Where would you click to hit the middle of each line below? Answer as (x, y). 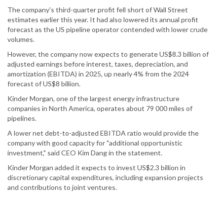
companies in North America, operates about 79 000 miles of (100, 109)
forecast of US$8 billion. (44, 84)
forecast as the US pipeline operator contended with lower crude (108, 30)
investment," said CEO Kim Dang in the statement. (85, 153)
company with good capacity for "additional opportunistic (95, 143)
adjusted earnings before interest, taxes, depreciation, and (98, 64)
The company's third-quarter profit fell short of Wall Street (98, 10)
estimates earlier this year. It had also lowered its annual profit (103, 20)
